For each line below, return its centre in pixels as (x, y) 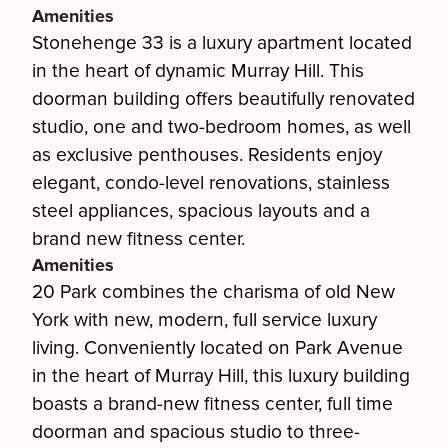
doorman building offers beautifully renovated (223, 99)
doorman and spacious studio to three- (196, 432)
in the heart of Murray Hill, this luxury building (221, 376)
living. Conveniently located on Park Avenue (217, 348)
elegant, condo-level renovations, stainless (211, 183)
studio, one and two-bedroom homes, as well (221, 127)
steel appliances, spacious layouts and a (201, 211)
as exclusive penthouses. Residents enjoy (207, 155)
